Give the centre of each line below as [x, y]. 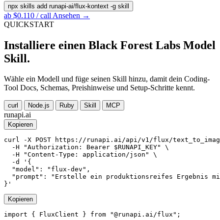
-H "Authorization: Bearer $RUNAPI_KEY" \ [86, 147]
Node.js [39, 106]
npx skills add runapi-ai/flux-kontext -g [62, 6]
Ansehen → [71, 15]
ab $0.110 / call [28, 15]
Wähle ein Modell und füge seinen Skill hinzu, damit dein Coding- [107, 79]
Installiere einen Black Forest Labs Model [110, 45]
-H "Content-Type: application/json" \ [81, 155]
